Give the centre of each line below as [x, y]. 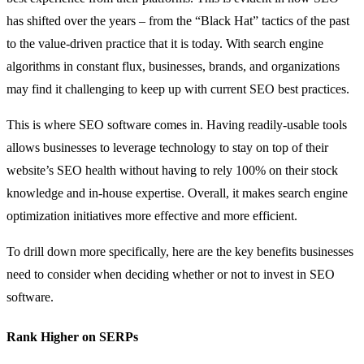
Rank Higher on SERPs [72, 337]
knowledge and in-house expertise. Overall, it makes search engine [177, 193]
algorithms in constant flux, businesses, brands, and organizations [173, 66]
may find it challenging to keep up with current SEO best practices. [178, 89]
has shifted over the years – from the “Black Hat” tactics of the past [178, 20]
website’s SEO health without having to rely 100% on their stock [172, 170]
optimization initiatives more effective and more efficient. [152, 215]
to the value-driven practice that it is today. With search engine [165, 43]
